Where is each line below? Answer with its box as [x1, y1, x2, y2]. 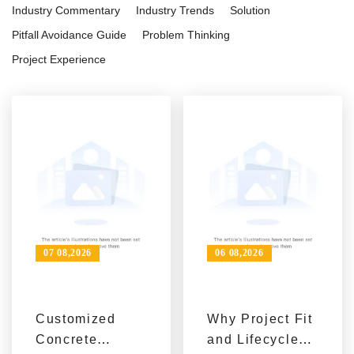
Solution [230, 3, 270, 17]
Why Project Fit [207, 311, 313, 326]
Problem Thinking [142, 28, 230, 41]
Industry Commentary [12, 3, 120, 17]
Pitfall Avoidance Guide [12, 28, 126, 41]
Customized [36, 311, 116, 326]
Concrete [36, 332, 98, 346]
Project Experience [12, 52, 106, 66]
